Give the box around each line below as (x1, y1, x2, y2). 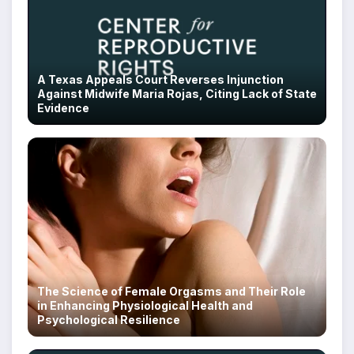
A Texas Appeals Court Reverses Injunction (37, 72, 284, 86)
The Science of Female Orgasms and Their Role (37, 284, 306, 299)
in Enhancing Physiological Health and (37, 299, 253, 313)
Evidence (37, 100, 89, 115)
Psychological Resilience (37, 313, 180, 327)
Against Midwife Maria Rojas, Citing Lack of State (37, 86, 317, 100)
